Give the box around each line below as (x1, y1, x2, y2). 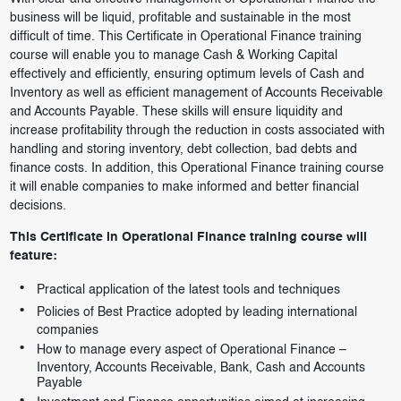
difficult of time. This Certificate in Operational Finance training (9, 30, 362, 44)
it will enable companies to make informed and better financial (9, 181, 359, 194)
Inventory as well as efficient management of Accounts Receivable (9, 87, 383, 100)
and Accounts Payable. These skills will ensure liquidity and (9, 106, 343, 119)
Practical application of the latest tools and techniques (36, 284, 340, 297)
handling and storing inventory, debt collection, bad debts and (9, 143, 357, 157)
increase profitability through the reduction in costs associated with (9, 124, 385, 138)
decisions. (9, 200, 66, 213)
